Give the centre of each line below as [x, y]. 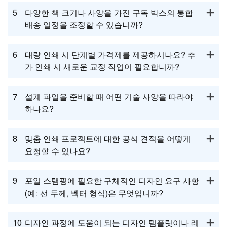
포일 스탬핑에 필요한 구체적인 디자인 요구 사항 [112, 181]
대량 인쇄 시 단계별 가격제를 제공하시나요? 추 [110, 55]
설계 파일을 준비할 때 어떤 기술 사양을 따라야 [109, 97]
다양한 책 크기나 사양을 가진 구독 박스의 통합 [109, 13]
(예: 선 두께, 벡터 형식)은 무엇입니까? [94, 193]
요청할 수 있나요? [58, 151]
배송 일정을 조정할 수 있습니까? [84, 25]
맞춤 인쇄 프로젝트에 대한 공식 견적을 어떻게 [108, 139]
